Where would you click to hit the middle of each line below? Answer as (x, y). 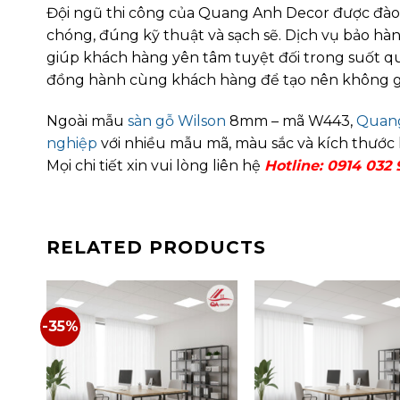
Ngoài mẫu (87, 121)
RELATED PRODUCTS (156, 247)
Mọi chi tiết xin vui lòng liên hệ (155, 165)
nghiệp (72, 143)
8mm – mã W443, (291, 121)
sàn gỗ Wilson (177, 121)
